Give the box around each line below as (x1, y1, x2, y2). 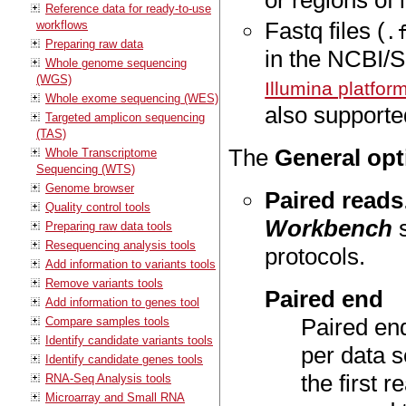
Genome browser (45, 180, 134, 195)
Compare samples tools (45, 314, 169, 328)
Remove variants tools (45, 275, 163, 290)
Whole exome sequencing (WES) (45, 91, 218, 105)
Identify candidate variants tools (45, 333, 213, 347)
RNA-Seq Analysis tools (45, 371, 171, 385)
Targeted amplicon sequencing (45, 110, 205, 124)
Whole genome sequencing (45, 55, 187, 70)
